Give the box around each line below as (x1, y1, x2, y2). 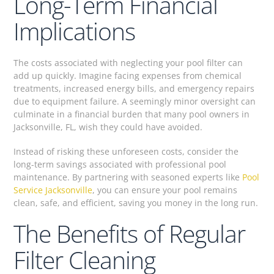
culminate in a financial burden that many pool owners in (13, 108, 250, 120)
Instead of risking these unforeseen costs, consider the (13, 145, 239, 157)
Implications (13, 15, 136, 48)
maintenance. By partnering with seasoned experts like (13, 171, 243, 183)
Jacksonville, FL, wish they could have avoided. (13, 121, 203, 133)
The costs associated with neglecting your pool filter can (13, 57, 243, 69)
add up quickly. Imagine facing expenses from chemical (13, 70, 242, 82)
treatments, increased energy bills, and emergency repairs (13, 83, 255, 95)
